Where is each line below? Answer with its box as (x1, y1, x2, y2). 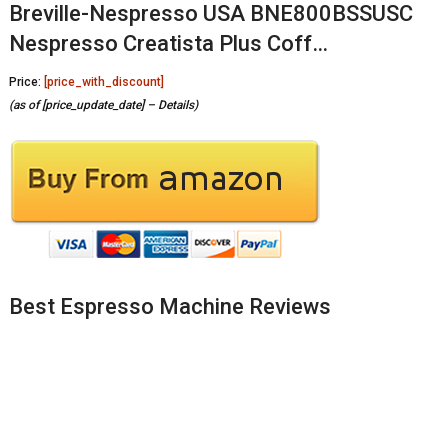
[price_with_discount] (43, 74, 164, 89)
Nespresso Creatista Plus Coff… (8, 30, 328, 56)
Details (157, 97, 194, 112)
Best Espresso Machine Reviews (8, 293, 331, 319)
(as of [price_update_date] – (8, 97, 158, 112)
